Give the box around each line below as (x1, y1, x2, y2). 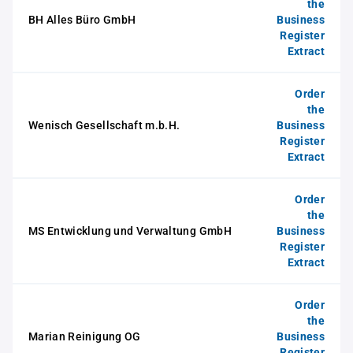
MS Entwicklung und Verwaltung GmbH (28, 225, 232, 237)
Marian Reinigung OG (28, 330, 141, 343)
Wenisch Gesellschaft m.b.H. (28, 119, 180, 132)
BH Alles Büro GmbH (28, 13, 136, 26)
